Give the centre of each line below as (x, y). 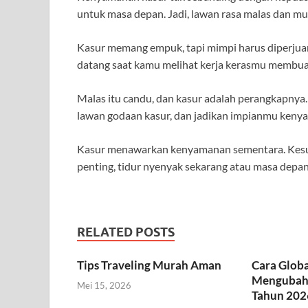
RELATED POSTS (126, 232)
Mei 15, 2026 (104, 285)
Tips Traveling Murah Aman (149, 265)
